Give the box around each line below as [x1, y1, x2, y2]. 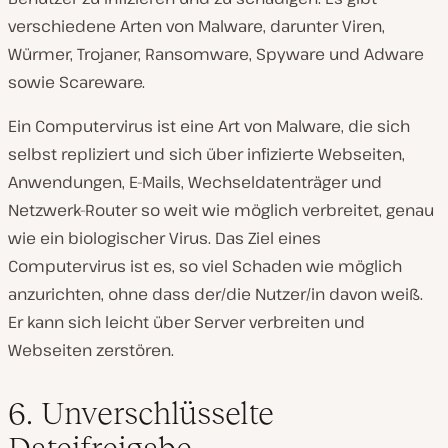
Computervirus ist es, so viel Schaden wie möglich [8, 255, 402, 277]
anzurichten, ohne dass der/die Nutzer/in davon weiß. [8, 283, 423, 305]
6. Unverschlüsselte [8, 395, 274, 431]
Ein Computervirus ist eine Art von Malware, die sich [8, 115, 410, 137]
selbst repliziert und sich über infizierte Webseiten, [8, 143, 405, 165]
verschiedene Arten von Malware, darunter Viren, [8, 15, 385, 37]
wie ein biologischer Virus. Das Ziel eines [8, 227, 321, 249]
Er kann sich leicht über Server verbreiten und [8, 311, 365, 333]
